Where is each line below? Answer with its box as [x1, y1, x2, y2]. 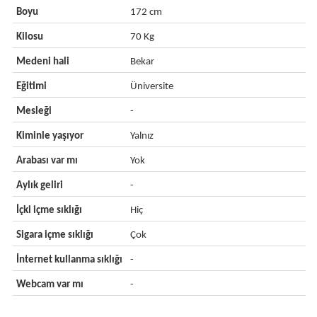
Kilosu [16, 32, 43, 42]
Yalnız [130, 131, 154, 142]
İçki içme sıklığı [16, 205, 82, 216]
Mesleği [16, 106, 52, 117]
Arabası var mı [16, 156, 78, 166]
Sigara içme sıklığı [16, 230, 93, 241]
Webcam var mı [16, 279, 83, 290]
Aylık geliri [16, 180, 63, 191]
